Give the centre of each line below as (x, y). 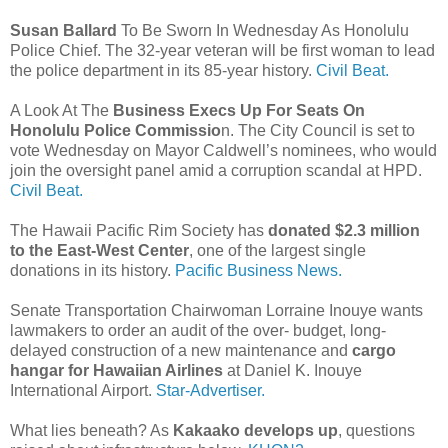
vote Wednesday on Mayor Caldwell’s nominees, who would (223, 150)
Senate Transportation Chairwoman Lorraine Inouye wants (216, 310)
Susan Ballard (63, 30)
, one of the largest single (277, 250)
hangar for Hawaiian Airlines (116, 370)
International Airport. (81, 390)
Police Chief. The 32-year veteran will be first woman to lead (222, 50)
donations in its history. (92, 270)
